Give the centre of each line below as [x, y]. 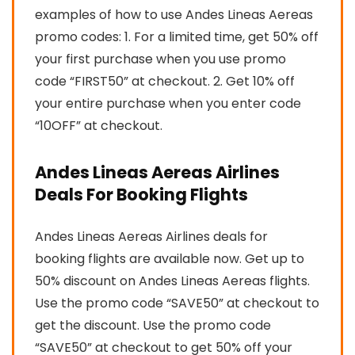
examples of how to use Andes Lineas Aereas [174, 14]
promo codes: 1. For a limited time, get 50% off [177, 36]
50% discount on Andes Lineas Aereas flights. [172, 281]
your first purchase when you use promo [160, 59]
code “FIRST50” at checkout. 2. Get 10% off [165, 81]
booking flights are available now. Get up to [170, 258]
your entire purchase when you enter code [168, 103]
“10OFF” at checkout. [99, 125]
